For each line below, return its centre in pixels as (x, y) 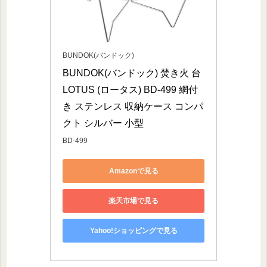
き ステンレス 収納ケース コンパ (133, 107)
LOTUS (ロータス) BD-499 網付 (130, 90)
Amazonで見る (133, 171)
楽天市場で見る (133, 201)
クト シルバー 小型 (103, 123)
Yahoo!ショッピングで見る (133, 230)
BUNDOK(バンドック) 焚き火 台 (132, 73)
